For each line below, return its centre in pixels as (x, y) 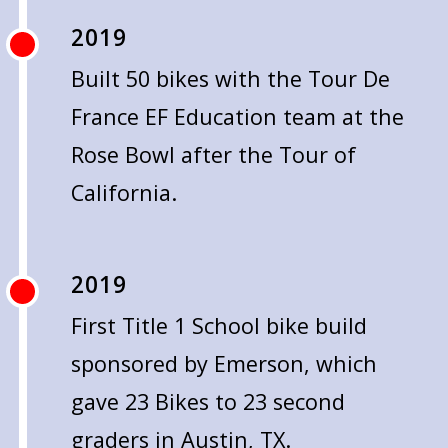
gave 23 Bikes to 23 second (207, 402)
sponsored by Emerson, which (223, 364)
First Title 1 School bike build (218, 326)
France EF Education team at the (237, 117)
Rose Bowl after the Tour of (213, 155)
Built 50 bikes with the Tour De (230, 79)
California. (123, 193)
